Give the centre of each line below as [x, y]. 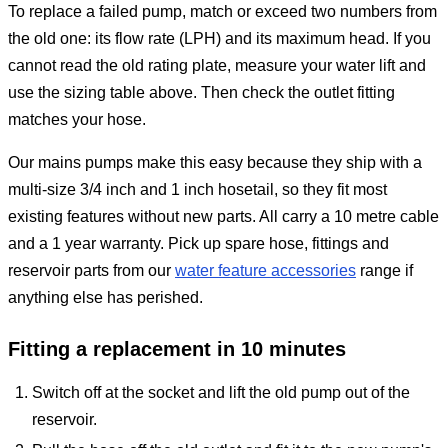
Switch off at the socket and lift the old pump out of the [221, 393]
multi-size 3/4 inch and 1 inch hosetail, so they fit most [197, 190]
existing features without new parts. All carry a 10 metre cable [223, 217]
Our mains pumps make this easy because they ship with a [215, 163]
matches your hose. [77, 120]
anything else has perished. [105, 298]
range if [384, 271]
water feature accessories [265, 271]
